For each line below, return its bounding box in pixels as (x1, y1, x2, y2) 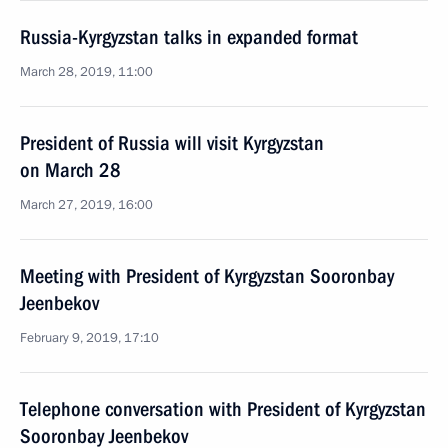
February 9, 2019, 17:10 (20, 329, 159, 347)
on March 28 (20, 158, 121, 182)
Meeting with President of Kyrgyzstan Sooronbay (20, 264, 394, 288)
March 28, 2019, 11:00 (20, 63, 153, 81)
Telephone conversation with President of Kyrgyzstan (20, 397, 426, 421)
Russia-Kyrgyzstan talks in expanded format (20, 25, 358, 49)
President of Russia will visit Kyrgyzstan (20, 131, 324, 155)
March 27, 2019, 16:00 (20, 196, 153, 214)
